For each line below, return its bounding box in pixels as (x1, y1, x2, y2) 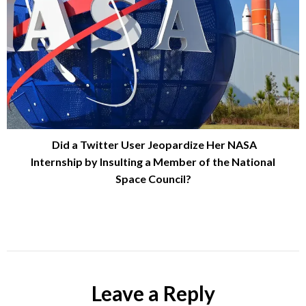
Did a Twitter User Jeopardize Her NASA (49, 137, 257, 151)
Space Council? (115, 171, 191, 185)
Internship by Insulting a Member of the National (31, 154, 275, 168)
